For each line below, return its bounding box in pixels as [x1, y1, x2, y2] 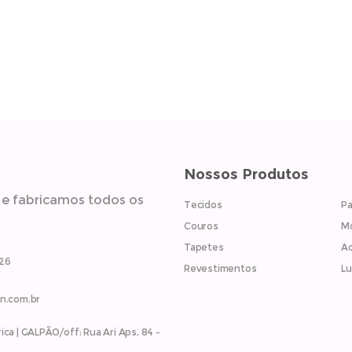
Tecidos [184, 199, 222, 211]
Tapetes [184, 241, 224, 253]
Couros [184, 220, 218, 232]
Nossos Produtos [184, 166, 309, 183]
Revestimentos [184, 262, 257, 274]
